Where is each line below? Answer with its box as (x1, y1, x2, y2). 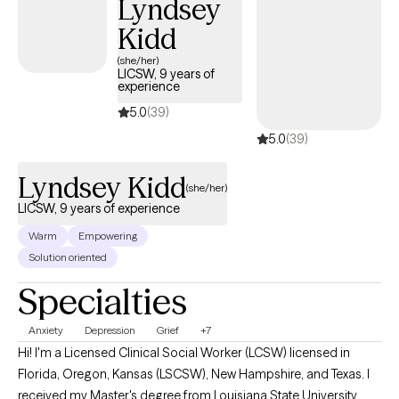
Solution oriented (28, 250, 107, 264)
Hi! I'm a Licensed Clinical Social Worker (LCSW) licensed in (18, 345, 350, 361)
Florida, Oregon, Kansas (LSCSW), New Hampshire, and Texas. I (18, 366, 370, 382)
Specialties (18, 280, 187, 323)
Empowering (78, 229, 137, 242)
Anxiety (28, 323, 63, 337)
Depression (85, 323, 135, 337)
